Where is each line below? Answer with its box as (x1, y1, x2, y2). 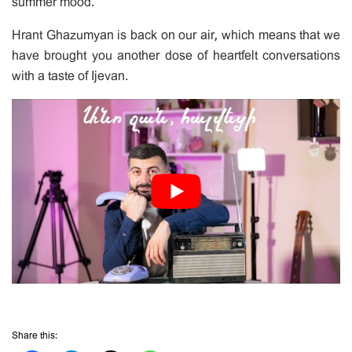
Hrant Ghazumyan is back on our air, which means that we (12, 28, 340, 41)
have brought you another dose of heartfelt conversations (12, 49, 340, 61)
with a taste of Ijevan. (12, 69, 128, 82)
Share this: (12, 330, 57, 340)
